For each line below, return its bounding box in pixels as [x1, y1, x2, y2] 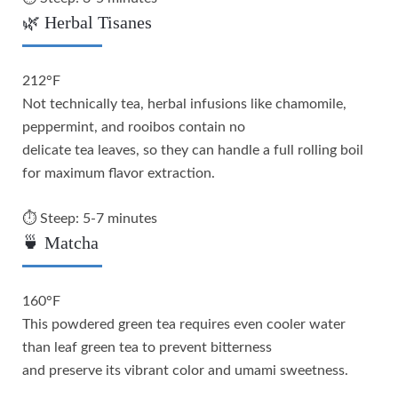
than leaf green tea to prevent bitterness [22, 339, 272, 354]
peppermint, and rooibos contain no [22, 119, 245, 134]
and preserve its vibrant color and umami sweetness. [22, 362, 348, 378]
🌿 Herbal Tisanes [22, 12, 152, 32]
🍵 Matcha [22, 232, 99, 252]
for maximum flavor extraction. [22, 165, 215, 180]
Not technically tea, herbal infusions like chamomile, [22, 96, 346, 111]
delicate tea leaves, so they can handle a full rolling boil [22, 142, 363, 157]
